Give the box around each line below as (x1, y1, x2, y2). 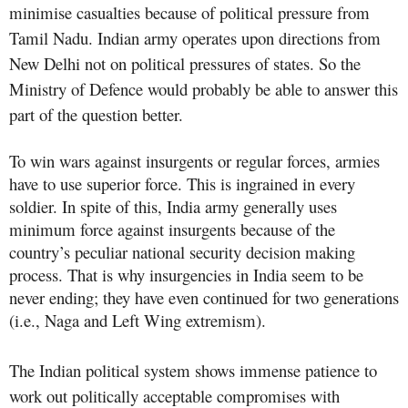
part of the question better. (9, 102, 183, 126)
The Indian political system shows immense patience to (9, 358, 377, 382)
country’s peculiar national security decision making (9, 240, 355, 263)
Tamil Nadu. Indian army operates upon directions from (9, 25, 381, 49)
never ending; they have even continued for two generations (9, 285, 399, 309)
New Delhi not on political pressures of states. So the (9, 51, 361, 75)
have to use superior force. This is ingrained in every (9, 171, 355, 195)
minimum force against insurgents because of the (9, 217, 335, 240)
